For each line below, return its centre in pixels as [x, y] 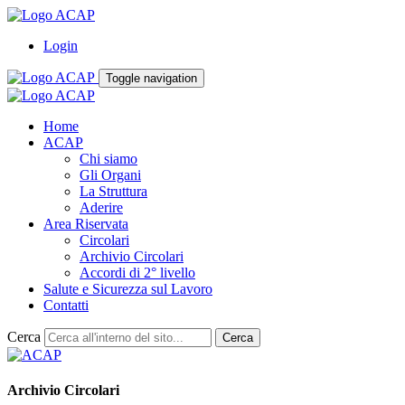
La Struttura [113, 191]
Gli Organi [110, 175]
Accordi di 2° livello [137, 273]
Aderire [101, 207]
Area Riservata [86, 224]
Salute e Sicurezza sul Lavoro [128, 289]
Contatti [66, 305]
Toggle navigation [151, 78]
